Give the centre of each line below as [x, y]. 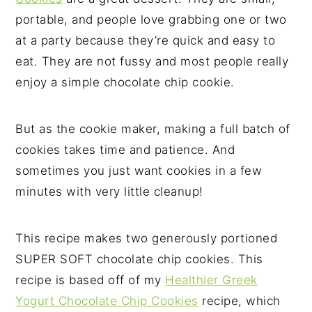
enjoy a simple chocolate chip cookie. [125, 82]
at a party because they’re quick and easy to [146, 40]
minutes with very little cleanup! [109, 191]
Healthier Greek [211, 280]
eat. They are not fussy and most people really [152, 61]
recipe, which [239, 301]
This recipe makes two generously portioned [147, 238]
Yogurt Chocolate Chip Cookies [107, 301]
